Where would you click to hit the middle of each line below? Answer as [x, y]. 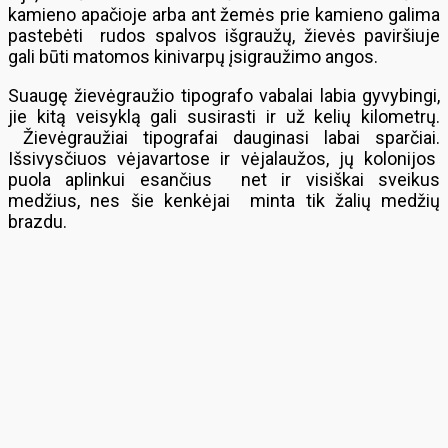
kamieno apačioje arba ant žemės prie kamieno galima [224, 14]
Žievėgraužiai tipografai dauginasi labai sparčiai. [224, 137]
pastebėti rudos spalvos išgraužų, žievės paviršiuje [224, 35]
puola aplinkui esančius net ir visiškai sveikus [224, 179]
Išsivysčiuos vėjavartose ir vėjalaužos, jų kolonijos [224, 158]
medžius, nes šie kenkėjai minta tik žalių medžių [224, 200]
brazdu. [37, 221]
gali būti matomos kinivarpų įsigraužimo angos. [193, 56]
